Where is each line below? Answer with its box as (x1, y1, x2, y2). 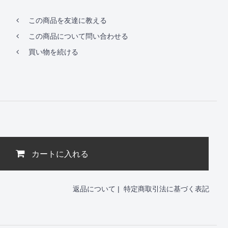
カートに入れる (32, 148, 89, 160)
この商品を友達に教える (28, 16, 107, 24)
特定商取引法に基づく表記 (124, 184, 209, 193)
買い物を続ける (28, 47, 78, 56)
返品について (73, 184, 116, 193)
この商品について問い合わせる (28, 32, 128, 40)
